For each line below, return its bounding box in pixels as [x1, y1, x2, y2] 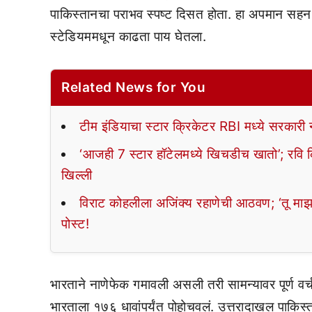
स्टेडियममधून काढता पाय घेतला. [50, 29, 206, 45]
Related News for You [61, 79, 205, 96]
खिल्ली [61, 167, 93, 184]
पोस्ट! [61, 216, 89, 233]
